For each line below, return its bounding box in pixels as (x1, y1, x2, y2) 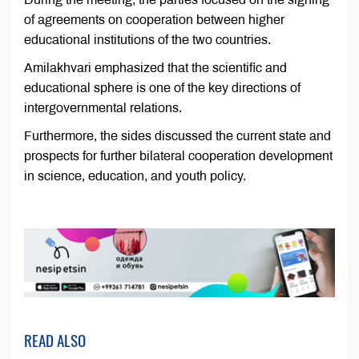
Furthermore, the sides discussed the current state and (24, 129, 331, 143)
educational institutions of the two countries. (24, 33, 271, 47)
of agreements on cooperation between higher (24, 13, 284, 27)
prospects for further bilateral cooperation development (24, 149, 333, 163)
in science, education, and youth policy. (24, 169, 246, 184)
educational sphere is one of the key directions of (24, 81, 301, 95)
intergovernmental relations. (24, 101, 182, 115)
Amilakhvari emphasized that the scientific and (24, 61, 287, 75)
